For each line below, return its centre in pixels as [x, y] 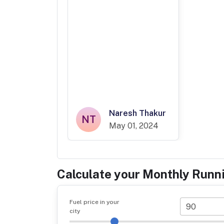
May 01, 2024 [134, 126]
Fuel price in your [94, 202]
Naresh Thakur [137, 113]
